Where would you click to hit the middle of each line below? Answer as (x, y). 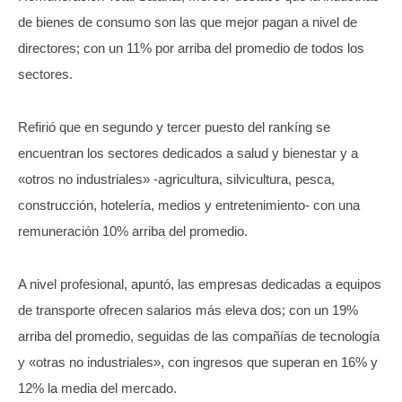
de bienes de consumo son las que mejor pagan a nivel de (188, 22)
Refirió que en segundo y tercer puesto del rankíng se (174, 127)
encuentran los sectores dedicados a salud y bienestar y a (188, 153)
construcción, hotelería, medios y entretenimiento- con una (189, 205)
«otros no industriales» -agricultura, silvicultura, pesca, (176, 179)
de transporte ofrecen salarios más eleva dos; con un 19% (188, 310)
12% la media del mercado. (97, 388)
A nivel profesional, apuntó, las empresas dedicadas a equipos (200, 284)
